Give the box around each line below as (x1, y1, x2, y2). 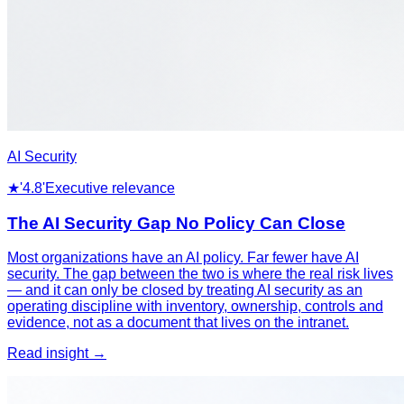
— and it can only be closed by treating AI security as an (7, 282, 363, 298)
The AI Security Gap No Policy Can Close (7, 213, 345, 233)
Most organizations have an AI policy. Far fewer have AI (7, 250, 359, 266)
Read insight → (7, 345, 106, 362)
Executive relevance (45, 180, 175, 197)
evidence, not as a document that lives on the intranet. (7, 315, 349, 331)
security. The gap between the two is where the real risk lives (7, 266, 393, 282)
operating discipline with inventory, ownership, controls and (7, 298, 383, 315)
